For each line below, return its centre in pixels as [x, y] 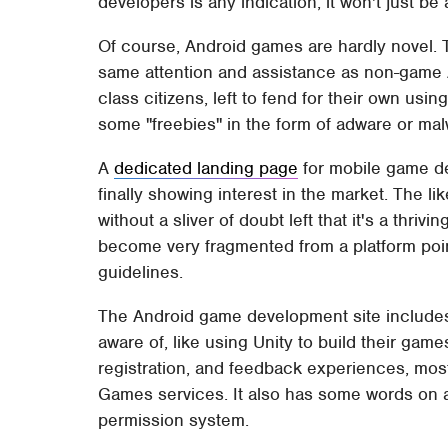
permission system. [174, 419]
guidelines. [141, 271]
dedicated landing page [206, 167]
